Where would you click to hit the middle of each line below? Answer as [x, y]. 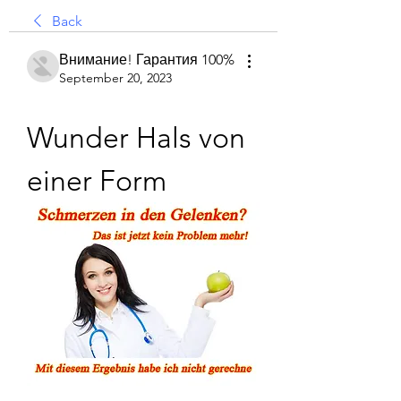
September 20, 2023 [115, 78]
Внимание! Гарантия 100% [147, 60]
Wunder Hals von [136, 138]
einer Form [97, 181]
